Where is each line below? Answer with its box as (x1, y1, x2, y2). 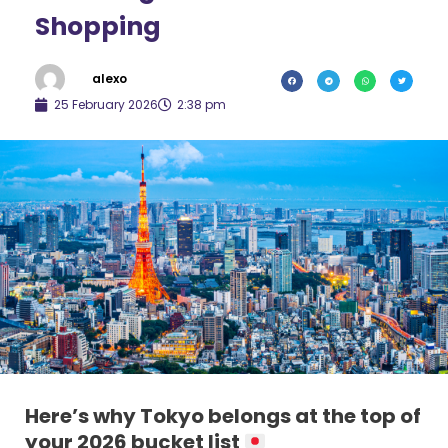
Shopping (35, 8, 161, 44)
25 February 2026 (54, 95, 158, 113)
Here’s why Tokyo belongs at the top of (25, 402, 421, 431)
